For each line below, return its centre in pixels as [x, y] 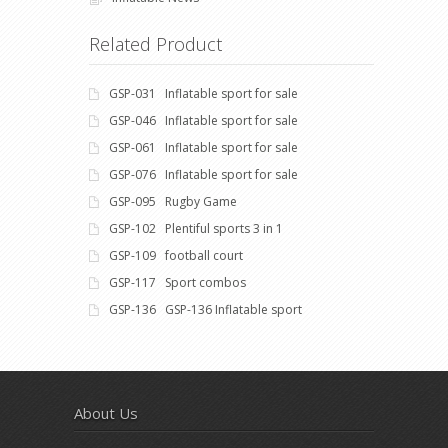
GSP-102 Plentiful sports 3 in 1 [196, 228]
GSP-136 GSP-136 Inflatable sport [205, 309]
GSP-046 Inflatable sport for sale [203, 120]
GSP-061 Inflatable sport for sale [203, 147]
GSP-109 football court [176, 255]
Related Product [155, 43]
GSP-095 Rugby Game [173, 201]
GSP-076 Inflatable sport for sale [203, 174]
